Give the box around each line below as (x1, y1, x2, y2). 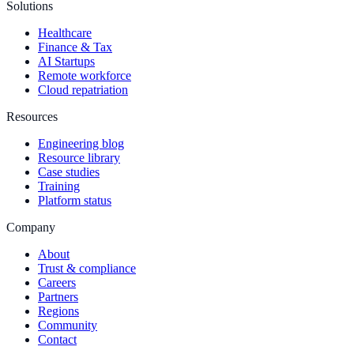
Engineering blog (38, 136, 124, 150)
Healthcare (38, 25, 92, 40)
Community (38, 318, 97, 332)
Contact (38, 332, 77, 346)
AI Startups (38, 54, 95, 68)
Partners (38, 289, 78, 303)
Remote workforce (38, 68, 131, 82)
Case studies (38, 164, 100, 179)
